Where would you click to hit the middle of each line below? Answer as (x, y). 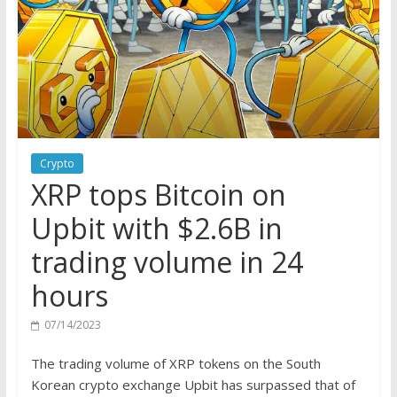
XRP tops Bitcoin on (158, 194)
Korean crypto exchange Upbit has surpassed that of (193, 384)
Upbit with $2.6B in (156, 228)
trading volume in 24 (167, 261)
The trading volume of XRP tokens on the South (175, 363)
